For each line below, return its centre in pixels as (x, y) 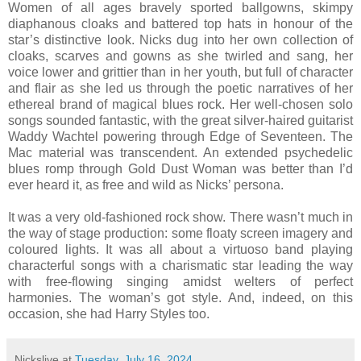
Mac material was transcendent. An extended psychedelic (180, 152)
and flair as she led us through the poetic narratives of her (180, 88)
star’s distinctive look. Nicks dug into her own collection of (180, 39)
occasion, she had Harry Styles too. (109, 313)
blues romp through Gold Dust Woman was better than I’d (180, 168)
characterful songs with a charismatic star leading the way (180, 265)
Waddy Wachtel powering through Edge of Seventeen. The (180, 136)
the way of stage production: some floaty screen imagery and (180, 233)
